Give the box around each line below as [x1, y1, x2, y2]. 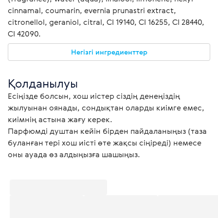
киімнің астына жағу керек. [8, 113, 112, 125]
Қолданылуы [8, 75, 78, 91]
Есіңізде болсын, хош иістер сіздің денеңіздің [8, 90, 182, 101]
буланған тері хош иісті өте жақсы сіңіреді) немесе [8, 137, 203, 148]
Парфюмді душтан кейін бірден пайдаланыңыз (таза [8, 125, 209, 136]
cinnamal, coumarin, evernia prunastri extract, [8, 4, 178, 16]
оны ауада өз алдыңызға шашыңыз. [8, 148, 142, 160]
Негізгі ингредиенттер [71, 47, 147, 56]
